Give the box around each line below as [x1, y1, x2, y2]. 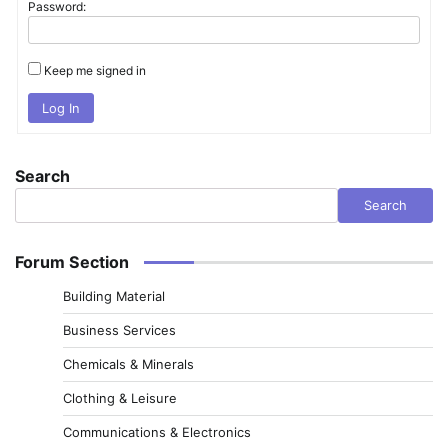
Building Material [63, 287, 165, 304]
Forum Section [15, 251, 129, 272]
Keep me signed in [44, 63, 146, 79]
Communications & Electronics [63, 423, 251, 440]
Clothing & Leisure [63, 389, 177, 406]
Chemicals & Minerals [63, 355, 194, 372]
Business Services [63, 321, 176, 338]
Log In [41, 100, 80, 117]
